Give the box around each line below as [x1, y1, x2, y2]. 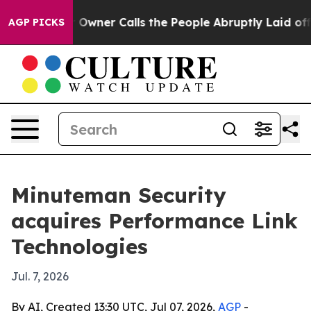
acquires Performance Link [11, 208, 298, 234]
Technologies [11, 233, 148, 260]
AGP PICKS [8, 16, 65, 28]
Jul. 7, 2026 [11, 269, 69, 283]
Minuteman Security [11, 182, 226, 208]
